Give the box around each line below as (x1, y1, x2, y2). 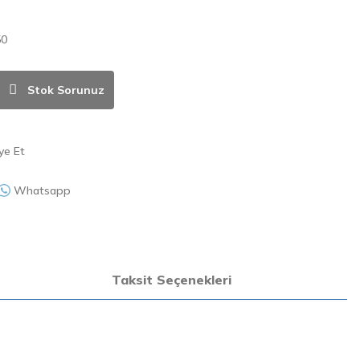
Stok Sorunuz (27, 83, 104, 97)
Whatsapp (14, 182, 71, 198)
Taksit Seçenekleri (111, 272, 231, 288)
